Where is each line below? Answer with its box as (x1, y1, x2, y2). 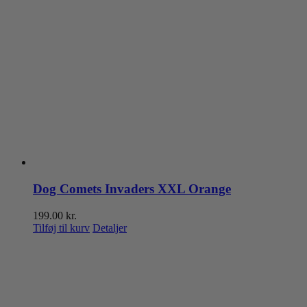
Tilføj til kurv (33, 221, 90, 234)
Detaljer (93, 221, 127, 234)
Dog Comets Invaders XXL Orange (33, 181, 231, 196)
